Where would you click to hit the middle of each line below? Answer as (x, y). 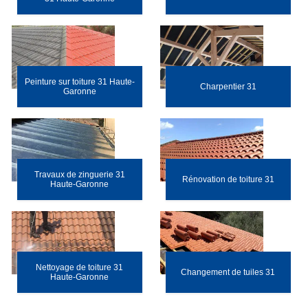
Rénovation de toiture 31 (228, 179)
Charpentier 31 (228, 87)
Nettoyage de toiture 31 (80, 267)
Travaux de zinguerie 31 (79, 175)
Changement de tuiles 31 (228, 272)
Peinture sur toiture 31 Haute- (79, 82)
